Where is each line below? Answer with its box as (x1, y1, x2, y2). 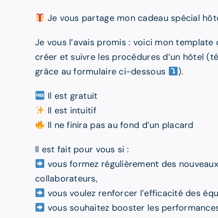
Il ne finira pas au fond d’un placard (45, 119, 194, 131)
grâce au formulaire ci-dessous (35, 66, 168, 78)
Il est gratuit (45, 90, 98, 102)
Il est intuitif (45, 105, 96, 117)
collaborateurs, (35, 173, 98, 185)
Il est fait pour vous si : (35, 144, 129, 156)
